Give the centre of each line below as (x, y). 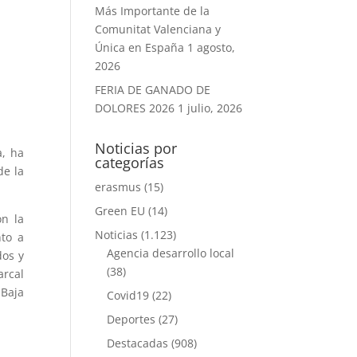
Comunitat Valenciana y (158, 29)
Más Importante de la (153, 11)
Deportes (131, 319)
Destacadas (138, 343)
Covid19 (128, 295)
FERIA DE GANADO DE (153, 90)
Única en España (140, 47)
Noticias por (136, 148)
